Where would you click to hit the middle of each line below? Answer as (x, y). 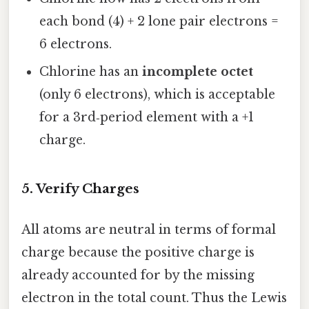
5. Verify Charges (80, 188)
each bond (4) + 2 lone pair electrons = (159, 22)
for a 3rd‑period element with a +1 (147, 118)
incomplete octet (198, 72)
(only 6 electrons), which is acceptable (158, 95)
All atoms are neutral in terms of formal (149, 230)
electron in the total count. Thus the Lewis (154, 298)
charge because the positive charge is (138, 253)
